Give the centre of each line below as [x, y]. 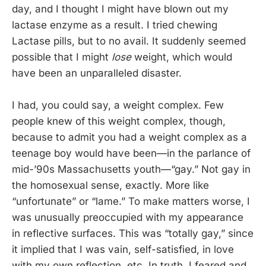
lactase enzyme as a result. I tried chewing [115, 25]
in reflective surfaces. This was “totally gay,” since [133, 233]
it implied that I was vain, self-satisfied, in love [123, 249]
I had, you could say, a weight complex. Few [118, 105]
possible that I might [62, 57]
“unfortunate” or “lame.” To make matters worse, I [131, 201]
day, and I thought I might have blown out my [120, 9]
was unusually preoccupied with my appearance [128, 217]
